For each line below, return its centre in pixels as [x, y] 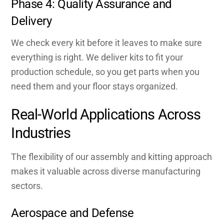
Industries [41, 133]
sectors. [27, 185]
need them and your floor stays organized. [95, 86]
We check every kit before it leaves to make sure [107, 43]
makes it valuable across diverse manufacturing [106, 171]
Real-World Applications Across [106, 114]
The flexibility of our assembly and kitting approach [112, 156]
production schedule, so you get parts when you [105, 72]
